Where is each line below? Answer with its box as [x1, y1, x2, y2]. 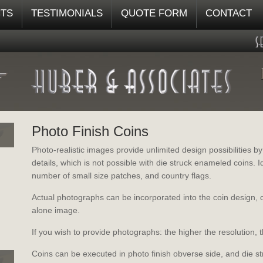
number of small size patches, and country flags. [32, 171, 211, 180]
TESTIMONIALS [31, 8, 103, 19]
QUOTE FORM [121, 8, 187, 19]
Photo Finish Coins [32, 123, 149, 139]
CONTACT [205, 8, 252, 19]
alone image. [32, 205, 80, 215]
